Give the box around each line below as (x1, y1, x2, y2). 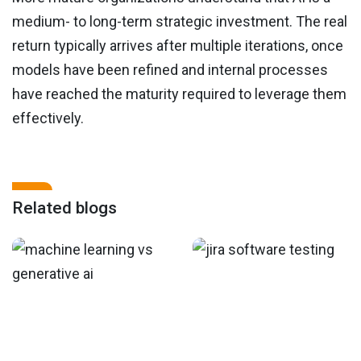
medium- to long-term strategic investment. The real (12, 13, 347, 31)
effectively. (12, 110, 84, 127)
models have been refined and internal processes (12, 61, 328, 79)
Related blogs (12, 198, 117, 218)
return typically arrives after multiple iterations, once (12, 37, 343, 55)
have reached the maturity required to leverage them (12, 85, 346, 103)
